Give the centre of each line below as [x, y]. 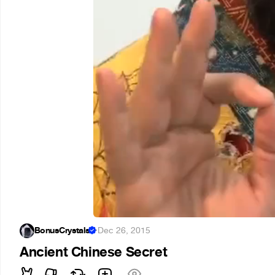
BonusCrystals [62, 230]
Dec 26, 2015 [124, 230]
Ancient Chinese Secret [94, 252]
